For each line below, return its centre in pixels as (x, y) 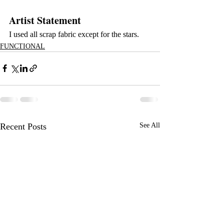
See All (150, 125)
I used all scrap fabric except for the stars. (74, 34)
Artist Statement (45, 20)
